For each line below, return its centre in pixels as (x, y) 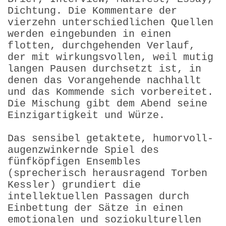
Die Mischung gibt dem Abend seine (107, 103)
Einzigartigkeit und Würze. (86, 115)
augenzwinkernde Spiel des (83, 150)
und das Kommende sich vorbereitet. (110, 92)
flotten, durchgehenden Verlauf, (101, 45)
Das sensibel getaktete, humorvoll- (110, 138)
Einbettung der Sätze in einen (95, 208)
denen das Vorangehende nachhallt (104, 80)
